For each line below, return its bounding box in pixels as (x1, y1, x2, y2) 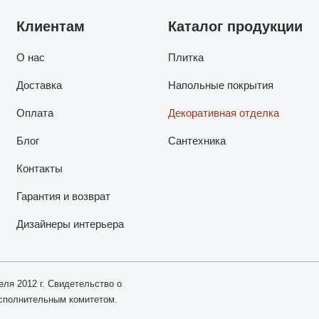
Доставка (16, 79, 62, 91)
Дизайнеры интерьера (16, 218, 124, 230)
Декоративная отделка (167, 107, 279, 119)
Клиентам (16, 19, 85, 34)
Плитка (167, 51, 204, 63)
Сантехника (167, 135, 226, 147)
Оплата (16, 107, 53, 119)
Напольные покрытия (167, 79, 273, 91)
